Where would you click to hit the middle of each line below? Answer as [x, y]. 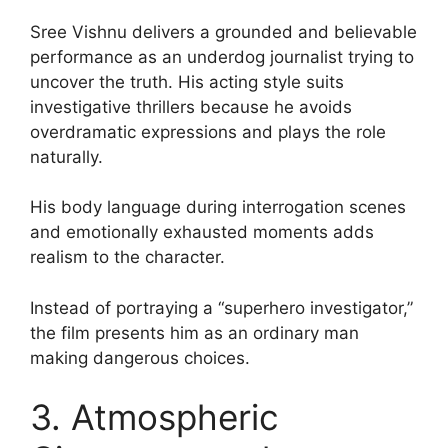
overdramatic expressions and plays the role [208, 131]
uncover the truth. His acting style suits [187, 81]
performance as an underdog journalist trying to [222, 56]
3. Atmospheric [154, 417]
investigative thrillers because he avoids [191, 106]
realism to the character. [127, 257]
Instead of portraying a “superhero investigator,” [221, 307]
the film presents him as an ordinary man [194, 332]
